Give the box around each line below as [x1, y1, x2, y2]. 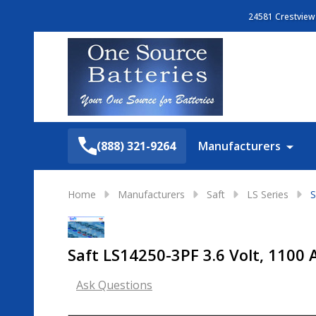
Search [248, 73, 284, 88]
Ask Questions [76, 277, 152, 293]
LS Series [247, 188, 288, 201]
